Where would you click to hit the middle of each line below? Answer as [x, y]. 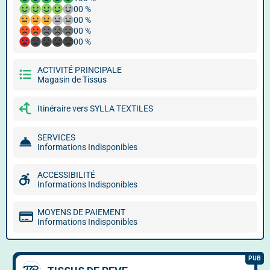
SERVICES [56, 137]
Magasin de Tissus [72, 80]
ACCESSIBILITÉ [66, 175]
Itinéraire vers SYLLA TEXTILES [95, 108]
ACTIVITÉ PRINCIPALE [80, 70]
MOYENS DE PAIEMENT [81, 212]
